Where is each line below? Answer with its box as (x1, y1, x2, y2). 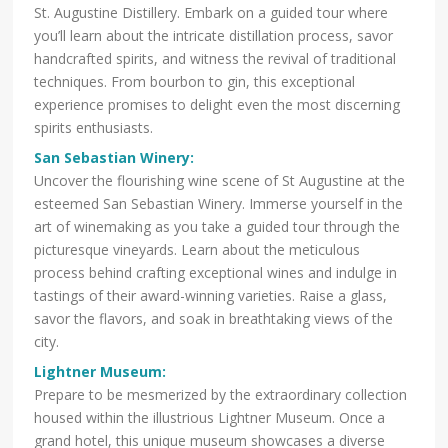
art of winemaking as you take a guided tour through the (34, 216, 401, 236)
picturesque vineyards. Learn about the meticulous (34, 239, 361, 259)
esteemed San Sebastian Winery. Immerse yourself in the (34, 193, 404, 213)
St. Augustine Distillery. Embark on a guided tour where (34, 2, 389, 22)
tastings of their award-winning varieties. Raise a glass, (34, 285, 388, 305)
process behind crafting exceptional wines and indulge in (34, 262, 398, 282)
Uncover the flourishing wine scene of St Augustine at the (34, 170, 406, 190)
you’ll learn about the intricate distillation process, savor (34, 25, 394, 45)
